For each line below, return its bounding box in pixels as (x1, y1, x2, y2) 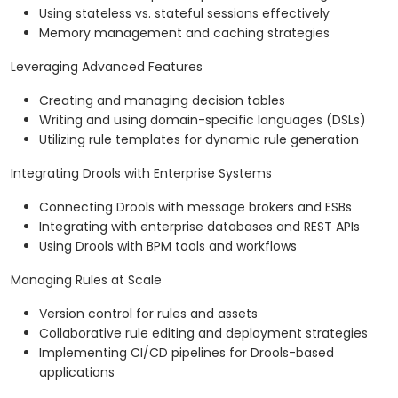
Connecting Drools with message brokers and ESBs (39, 198, 352, 217)
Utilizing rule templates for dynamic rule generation (39, 131, 359, 149)
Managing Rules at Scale (11, 271, 162, 290)
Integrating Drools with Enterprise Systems (11, 164, 272, 183)
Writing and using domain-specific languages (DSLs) (39, 111, 366, 130)
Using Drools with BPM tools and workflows (39, 237, 297, 256)
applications (39, 363, 115, 382)
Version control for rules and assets (39, 305, 258, 323)
